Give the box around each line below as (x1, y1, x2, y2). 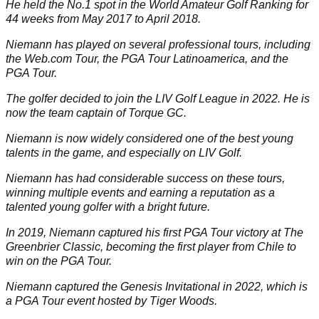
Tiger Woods (150, 295, 214, 308)
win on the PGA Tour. (6, 255, 112, 268)
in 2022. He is (237, 93, 310, 105)
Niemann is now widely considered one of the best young (6, 132, 293, 145)
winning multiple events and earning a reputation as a (6, 187, 275, 199)
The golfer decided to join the (6, 93, 155, 105)
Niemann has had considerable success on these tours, (6, 172, 285, 185)
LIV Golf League (155, 93, 237, 105)
